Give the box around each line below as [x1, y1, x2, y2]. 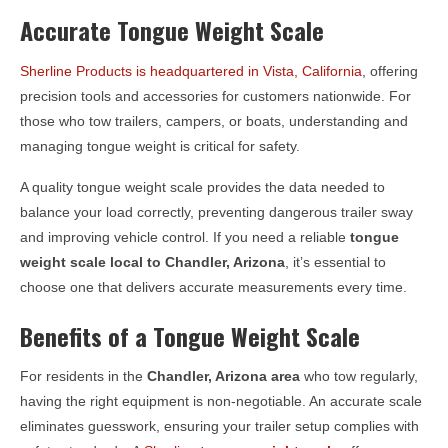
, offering [362, 62, 418, 79]
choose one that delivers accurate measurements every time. [20, 278, 407, 295]
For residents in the [20, 367, 147, 384]
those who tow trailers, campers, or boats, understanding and [20, 112, 408, 129]
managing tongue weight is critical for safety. [20, 137, 300, 154]
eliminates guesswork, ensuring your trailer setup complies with [20, 417, 419, 434]
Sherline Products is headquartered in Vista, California [20, 62, 362, 79]
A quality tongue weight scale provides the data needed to [20, 178, 385, 195]
